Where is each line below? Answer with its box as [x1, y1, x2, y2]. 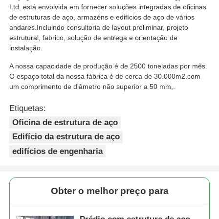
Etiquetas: [9, 104, 46, 113]
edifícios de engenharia [12, 146, 103, 156]
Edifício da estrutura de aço [12, 132, 120, 142]
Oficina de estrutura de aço [12, 117, 118, 127]
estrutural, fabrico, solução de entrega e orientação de [9, 34, 178, 42]
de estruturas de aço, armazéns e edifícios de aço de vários [9, 13, 195, 22]
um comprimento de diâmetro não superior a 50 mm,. [9, 83, 175, 91]
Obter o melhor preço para [50, 185, 169, 196]
